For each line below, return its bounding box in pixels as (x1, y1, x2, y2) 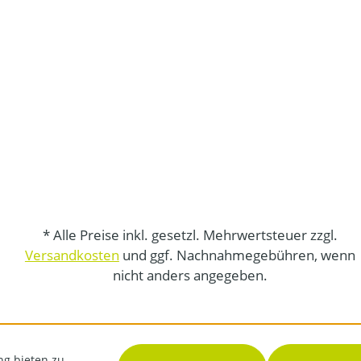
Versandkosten (24, 246, 119, 265)
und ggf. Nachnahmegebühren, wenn (118, 246, 355, 265)
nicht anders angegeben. (112, 266, 268, 285)
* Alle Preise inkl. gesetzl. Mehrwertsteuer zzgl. (42, 226, 338, 245)
